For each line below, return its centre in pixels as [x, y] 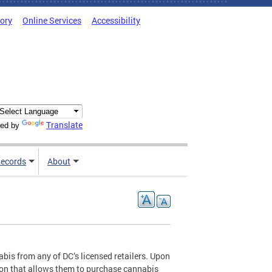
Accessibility [116, 20]
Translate [64, 125]
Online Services [52, 20]
